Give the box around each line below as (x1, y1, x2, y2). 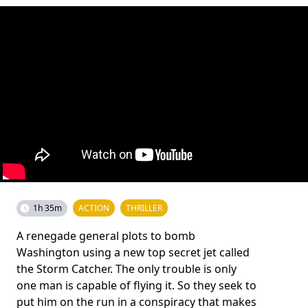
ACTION (78, 201, 109, 214)
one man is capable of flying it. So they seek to (16, 277, 256, 293)
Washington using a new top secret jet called (16, 244, 250, 260)
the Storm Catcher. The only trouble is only (16, 261, 236, 276)
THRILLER (126, 201, 162, 214)
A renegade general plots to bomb (16, 228, 195, 243)
